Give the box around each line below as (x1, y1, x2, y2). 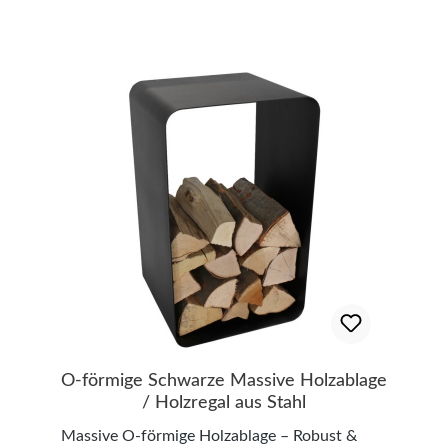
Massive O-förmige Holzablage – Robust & (61, 428, 357, 445)
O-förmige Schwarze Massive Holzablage (61, 372, 387, 391)
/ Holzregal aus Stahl (142, 394, 306, 413)
